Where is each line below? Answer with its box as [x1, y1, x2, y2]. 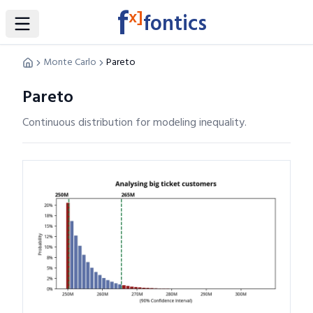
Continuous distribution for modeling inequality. [22, 114, 247, 132]
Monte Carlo [43, 54, 96, 71]
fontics [143, 8, 207, 41]
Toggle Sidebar [21, 22, 95, 41]
